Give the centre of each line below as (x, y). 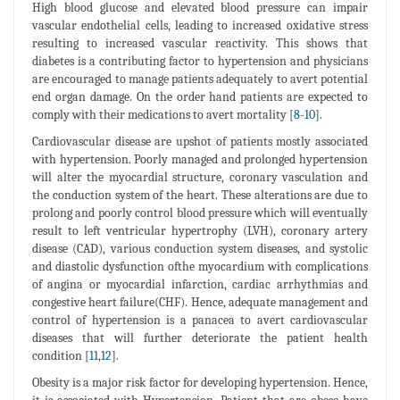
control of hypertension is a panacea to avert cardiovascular (200, 320)
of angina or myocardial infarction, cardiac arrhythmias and (200, 284)
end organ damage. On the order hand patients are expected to (200, 96)
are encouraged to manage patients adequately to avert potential (200, 79)
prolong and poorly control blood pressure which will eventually (200, 212)
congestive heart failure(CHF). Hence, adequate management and (200, 302)
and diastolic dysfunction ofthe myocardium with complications (200, 266)
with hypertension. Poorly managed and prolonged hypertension (200, 159)
